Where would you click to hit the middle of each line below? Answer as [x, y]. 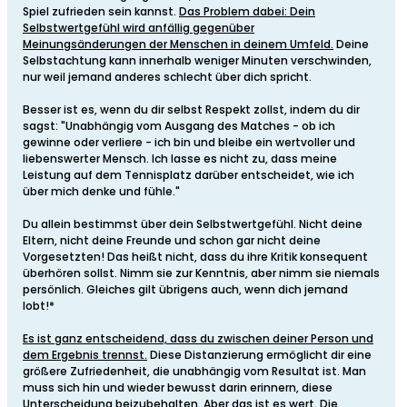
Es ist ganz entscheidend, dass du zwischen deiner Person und [198, 339]
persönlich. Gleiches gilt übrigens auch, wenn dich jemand [185, 290]
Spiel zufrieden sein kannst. [101, 12]
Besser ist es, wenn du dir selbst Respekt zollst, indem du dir [191, 110]
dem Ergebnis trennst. [85, 355]
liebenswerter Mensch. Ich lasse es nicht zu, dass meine [180, 159]
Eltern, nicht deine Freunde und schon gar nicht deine [172, 241]
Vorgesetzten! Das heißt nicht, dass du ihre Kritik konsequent [195, 257]
